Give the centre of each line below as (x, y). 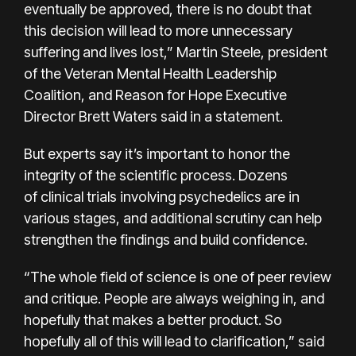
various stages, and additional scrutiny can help (173, 218)
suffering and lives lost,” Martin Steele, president (176, 52)
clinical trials (79, 196)
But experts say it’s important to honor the (157, 153)
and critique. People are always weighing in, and (174, 298)
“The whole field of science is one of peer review (178, 277)
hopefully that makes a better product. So (153, 319)
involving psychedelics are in (210, 196)
